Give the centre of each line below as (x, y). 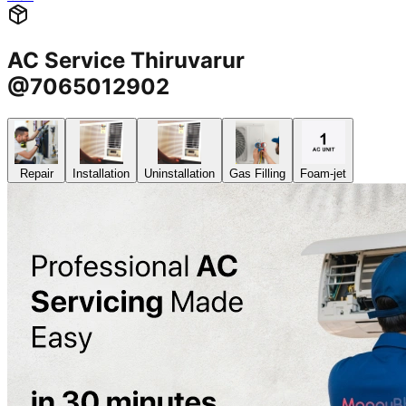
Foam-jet (323, 174)
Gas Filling (257, 174)
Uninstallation (179, 174)
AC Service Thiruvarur (126, 61)
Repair (36, 174)
